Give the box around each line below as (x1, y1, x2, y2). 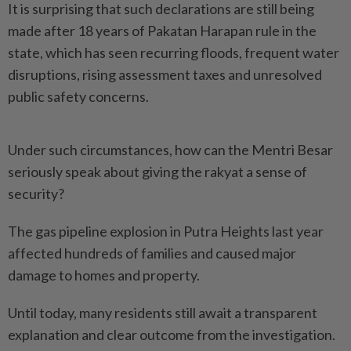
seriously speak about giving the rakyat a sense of (8, 163, 307, 180)
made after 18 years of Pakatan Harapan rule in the (8, 22, 317, 39)
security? (8, 185, 64, 202)
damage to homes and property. (8, 266, 200, 284)
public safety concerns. (8, 88, 149, 105)
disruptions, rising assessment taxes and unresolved (8, 66, 322, 83)
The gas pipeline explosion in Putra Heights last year (8, 223, 324, 240)
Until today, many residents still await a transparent (8, 304, 317, 321)
